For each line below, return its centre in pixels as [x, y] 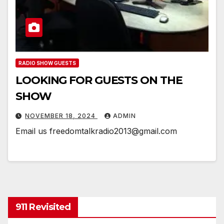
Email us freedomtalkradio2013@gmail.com [96, 131]
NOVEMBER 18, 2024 [61, 115]
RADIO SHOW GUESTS [47, 63]
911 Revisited [43, 207]
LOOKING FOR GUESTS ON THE [99, 80]
